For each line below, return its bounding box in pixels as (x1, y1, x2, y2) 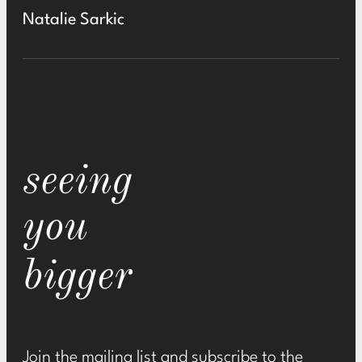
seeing (23, 161, 133, 203)
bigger (23, 256, 132, 298)
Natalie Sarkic (23, 12, 124, 28)
